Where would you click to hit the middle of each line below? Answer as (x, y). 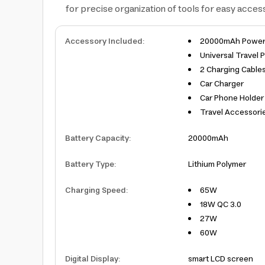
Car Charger (222, 84)
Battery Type (90, 164)
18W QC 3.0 (221, 205)
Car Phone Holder (232, 98)
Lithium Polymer (217, 164)
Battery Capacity (97, 138)
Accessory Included (104, 41)
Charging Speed (96, 190)
